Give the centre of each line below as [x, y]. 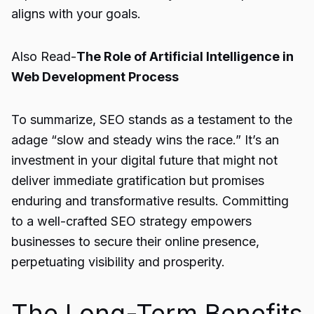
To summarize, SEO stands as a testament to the [152, 120]
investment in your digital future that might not [144, 160]
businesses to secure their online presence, [135, 241]
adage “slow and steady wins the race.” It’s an [145, 140]
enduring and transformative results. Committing [150, 201]
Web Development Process [95, 77]
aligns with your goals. [76, 14]
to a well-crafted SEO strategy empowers [131, 221]
